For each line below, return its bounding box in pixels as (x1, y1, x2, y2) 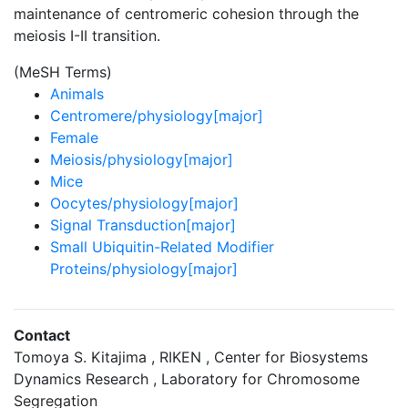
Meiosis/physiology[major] (50, 150, 233, 168)
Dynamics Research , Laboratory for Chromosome (14, 370, 360, 388)
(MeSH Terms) (14, 63, 112, 81)
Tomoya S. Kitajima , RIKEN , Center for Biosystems (14, 348, 368, 366)
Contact (14, 326, 70, 344)
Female (50, 128, 98, 147)
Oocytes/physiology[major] (50, 194, 239, 212)
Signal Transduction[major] (50, 216, 236, 234)
